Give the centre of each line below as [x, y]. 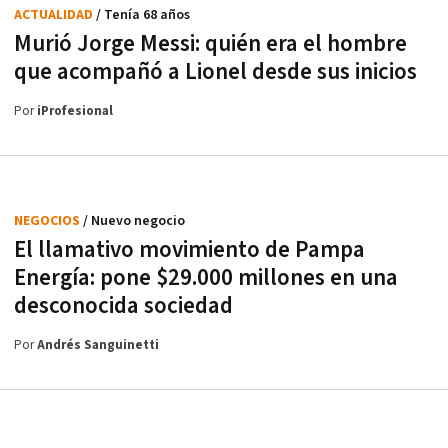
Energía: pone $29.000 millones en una [206, 277]
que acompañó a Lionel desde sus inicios [215, 71]
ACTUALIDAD [55, 14]
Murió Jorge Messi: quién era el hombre [210, 43]
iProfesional [75, 111]
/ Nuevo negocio [134, 220]
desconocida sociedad [123, 305]
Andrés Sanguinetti [98, 345]
